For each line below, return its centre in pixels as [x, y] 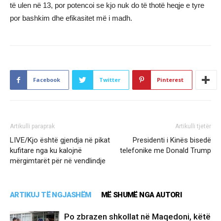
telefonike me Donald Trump [166, 151]
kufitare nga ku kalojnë [46, 151]
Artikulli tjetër [193, 127]
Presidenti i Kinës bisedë [172, 140]
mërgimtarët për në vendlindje [58, 161]
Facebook [47, 80]
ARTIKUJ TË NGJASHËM [51, 195]
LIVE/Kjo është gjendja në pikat [60, 140]
